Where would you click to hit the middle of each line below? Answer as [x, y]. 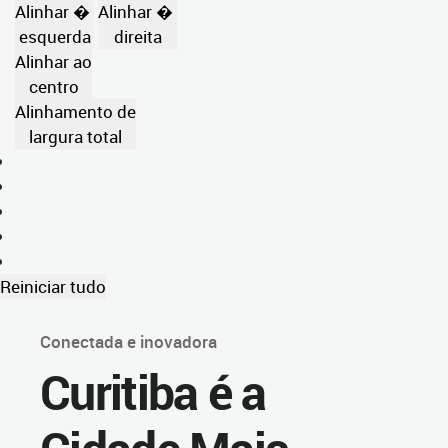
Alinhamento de [75, 111]
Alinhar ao [53, 61]
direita [137, 36]
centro [53, 86]
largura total [75, 136]
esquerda [54, 36]
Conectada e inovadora [128, 341]
